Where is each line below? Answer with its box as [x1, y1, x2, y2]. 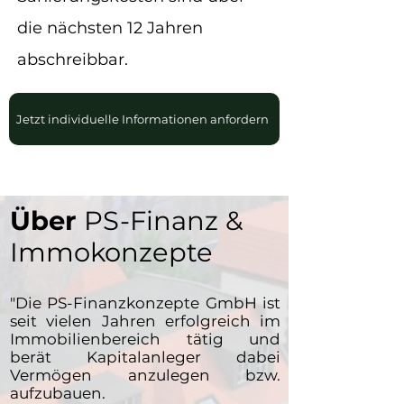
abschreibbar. [17, 50, 133, 69]
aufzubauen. [10, 384, 106, 402]
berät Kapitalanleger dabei [10, 348, 280, 366]
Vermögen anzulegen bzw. [10, 366, 280, 384]
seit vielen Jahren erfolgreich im [10, 312, 280, 330]
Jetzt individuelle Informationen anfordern [16, 112, 269, 126]
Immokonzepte [10, 236, 213, 268]
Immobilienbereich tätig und [10, 330, 280, 348]
